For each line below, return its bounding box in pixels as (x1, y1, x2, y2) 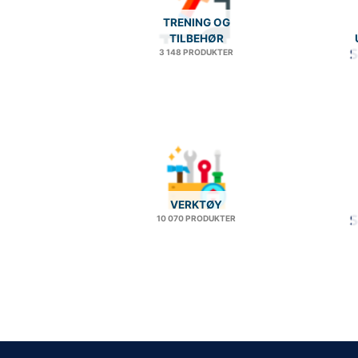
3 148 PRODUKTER (159, 47, 233, 58)
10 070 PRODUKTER (157, 213, 236, 223)
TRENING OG (162, 16, 230, 30)
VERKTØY (170, 197, 222, 211)
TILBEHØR (169, 32, 224, 46)
